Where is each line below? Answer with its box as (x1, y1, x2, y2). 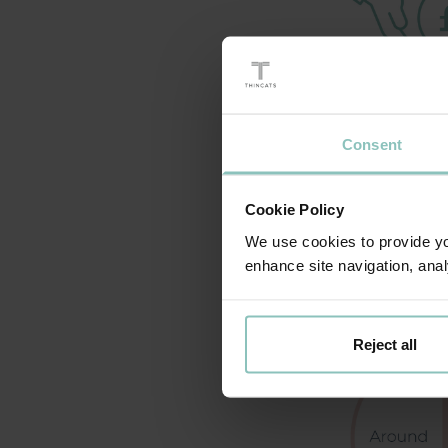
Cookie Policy (244, 200, 344, 218)
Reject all (352, 335, 417, 353)
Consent (342, 135, 402, 153)
